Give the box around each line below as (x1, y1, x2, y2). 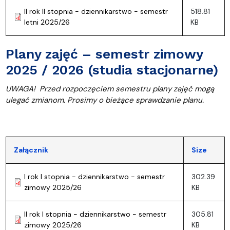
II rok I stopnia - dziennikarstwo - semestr (24, 209, 166, 219)
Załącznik (13, 145, 48, 155)
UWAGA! (5, 83, 35, 94)
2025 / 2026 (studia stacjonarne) (5, 62, 218, 78)
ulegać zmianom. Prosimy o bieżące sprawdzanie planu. (5, 94, 204, 105)
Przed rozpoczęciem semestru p (39, 83, 157, 94)
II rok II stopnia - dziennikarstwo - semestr (24, 6, 168, 16)
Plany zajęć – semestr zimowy (5, 46, 203, 62)
